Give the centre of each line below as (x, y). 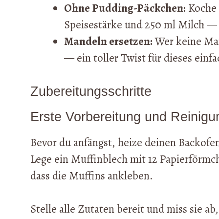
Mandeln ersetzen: (108, 42)
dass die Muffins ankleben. (92, 175)
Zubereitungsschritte (91, 91)
